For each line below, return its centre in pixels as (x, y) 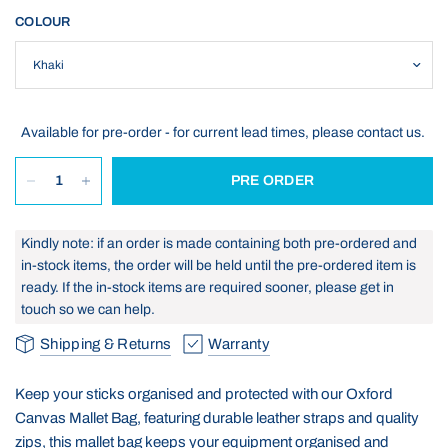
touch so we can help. (88, 309)
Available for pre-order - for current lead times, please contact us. (223, 132)
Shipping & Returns (106, 343)
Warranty (239, 343)
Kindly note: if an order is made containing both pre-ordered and (219, 243)
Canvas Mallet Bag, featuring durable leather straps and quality (217, 418)
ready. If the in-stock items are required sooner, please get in (207, 287)
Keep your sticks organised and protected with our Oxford (204, 394)
